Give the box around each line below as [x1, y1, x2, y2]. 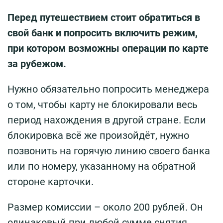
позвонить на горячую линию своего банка [7, 145, 210, 157]
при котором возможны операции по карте [7, 42, 209, 55]
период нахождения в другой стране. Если [7, 114, 206, 126]
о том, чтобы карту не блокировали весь [7, 99, 198, 111]
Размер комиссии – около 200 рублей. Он [7, 201, 203, 214]
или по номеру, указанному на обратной [7, 160, 196, 173]
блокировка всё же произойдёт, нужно [7, 129, 189, 142]
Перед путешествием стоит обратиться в [7, 11, 200, 24]
